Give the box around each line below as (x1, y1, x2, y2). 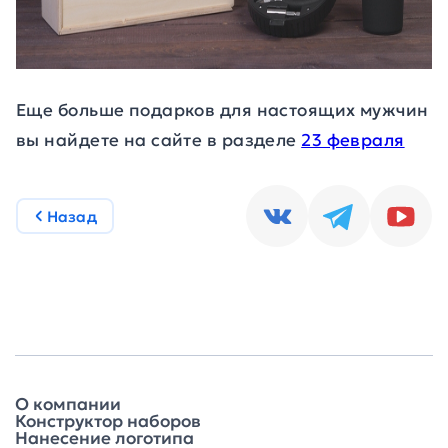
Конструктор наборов (15, 410, 201, 432)
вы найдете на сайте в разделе (16, 129, 302, 151)
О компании (15, 393, 121, 415)
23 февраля (301, 129, 405, 151)
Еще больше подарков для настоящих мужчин (16, 99, 429, 121)
